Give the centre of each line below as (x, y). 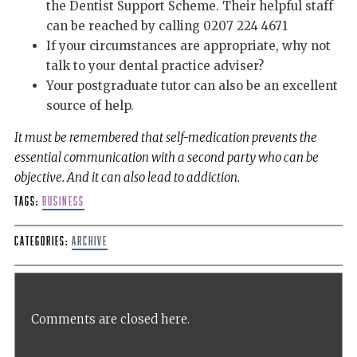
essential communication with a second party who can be (166, 157)
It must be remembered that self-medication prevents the (165, 137)
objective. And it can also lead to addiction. (127, 177)
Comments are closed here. (110, 320)
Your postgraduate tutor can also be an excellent (192, 85)
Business (63, 201)
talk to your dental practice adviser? (155, 65)
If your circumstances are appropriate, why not (188, 45)
